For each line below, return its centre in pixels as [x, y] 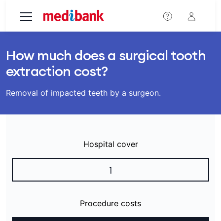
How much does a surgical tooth [106, 55]
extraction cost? [57, 71]
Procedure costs [110, 203]
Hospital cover [110, 144]
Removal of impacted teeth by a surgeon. [83, 93]
